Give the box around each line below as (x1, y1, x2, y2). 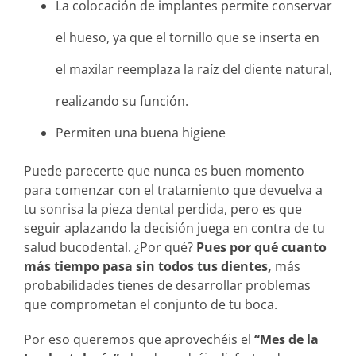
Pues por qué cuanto (196, 238, 327, 256)
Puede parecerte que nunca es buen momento (24, 161, 304, 180)
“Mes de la (254, 330, 319, 348)
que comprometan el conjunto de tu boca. (24, 295, 277, 313)
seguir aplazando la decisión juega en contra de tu (24, 219, 325, 237)
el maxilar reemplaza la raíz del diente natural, (56, 60, 332, 78)
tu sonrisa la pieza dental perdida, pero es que (24, 199, 302, 218)
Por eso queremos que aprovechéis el (24, 330, 254, 348)
